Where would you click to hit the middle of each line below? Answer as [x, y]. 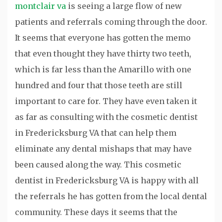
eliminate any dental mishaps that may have [103, 149]
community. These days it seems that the [96, 212]
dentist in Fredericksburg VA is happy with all [107, 181]
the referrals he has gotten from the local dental [111, 196]
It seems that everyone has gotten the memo [103, 38]
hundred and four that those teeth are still [99, 85]
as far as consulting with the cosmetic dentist [106, 117]
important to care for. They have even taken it [106, 101]
